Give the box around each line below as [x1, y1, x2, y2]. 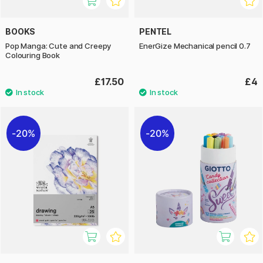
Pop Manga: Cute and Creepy [5, 41, 112, 50]
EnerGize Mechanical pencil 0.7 [139, 41, 251, 50]
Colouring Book [5, 50, 60, 60]
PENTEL [139, 26, 172, 36]
